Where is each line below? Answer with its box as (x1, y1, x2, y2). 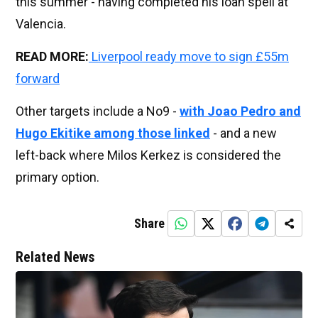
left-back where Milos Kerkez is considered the (16, 148, 281, 163)
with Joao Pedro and (180, 104, 301, 119)
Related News (16, 248, 94, 266)
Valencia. (16, 16, 66, 32)
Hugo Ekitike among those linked (16, 126, 210, 141)
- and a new (210, 126, 277, 141)
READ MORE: (16, 49, 89, 65)
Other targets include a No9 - (16, 104, 180, 119)
